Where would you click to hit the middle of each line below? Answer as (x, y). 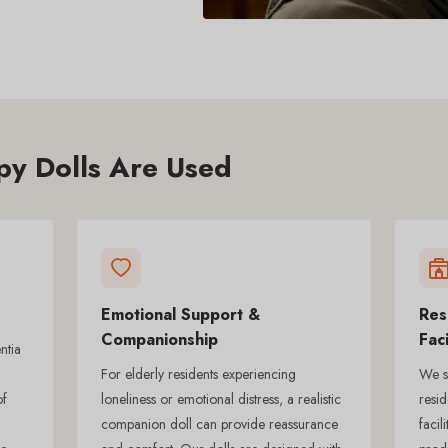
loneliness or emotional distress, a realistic (220, 398)
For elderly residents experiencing (198, 373)
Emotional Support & (180, 314)
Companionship (159, 339)
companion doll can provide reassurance (219, 423)
